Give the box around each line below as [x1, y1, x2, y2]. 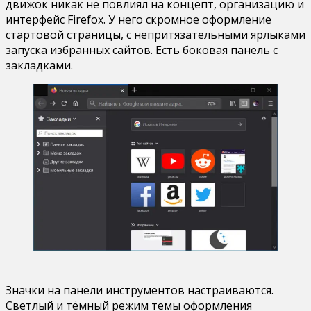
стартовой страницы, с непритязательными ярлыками [6, 26, 305, 42]
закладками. [6, 57, 73, 73]
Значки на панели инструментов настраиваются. [6, 282, 274, 298]
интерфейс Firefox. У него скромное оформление [6, 11, 271, 27]
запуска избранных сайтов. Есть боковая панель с [6, 42, 278, 58]
